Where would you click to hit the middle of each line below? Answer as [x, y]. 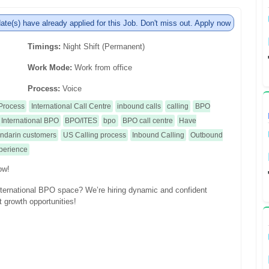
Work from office [103, 67]
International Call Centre [71, 106]
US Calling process [94, 135]
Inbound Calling [158, 135]
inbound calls [139, 106]
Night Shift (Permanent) [104, 46]
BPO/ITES [81, 120]
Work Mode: [51, 67]
